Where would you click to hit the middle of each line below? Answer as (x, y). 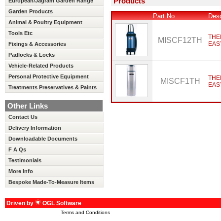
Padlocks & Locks (32, 55)
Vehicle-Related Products (41, 66)
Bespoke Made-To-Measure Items (51, 182)
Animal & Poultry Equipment (45, 22)
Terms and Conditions (85, 212)
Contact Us (23, 117)
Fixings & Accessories (37, 44)
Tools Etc (20, 33)
